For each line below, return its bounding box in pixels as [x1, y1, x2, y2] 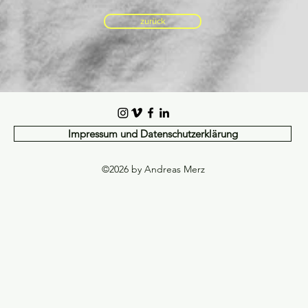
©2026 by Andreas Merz [102, 163, 205, 175]
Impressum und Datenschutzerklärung [67, 127, 238, 140]
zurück [140, 16, 166, 26]
